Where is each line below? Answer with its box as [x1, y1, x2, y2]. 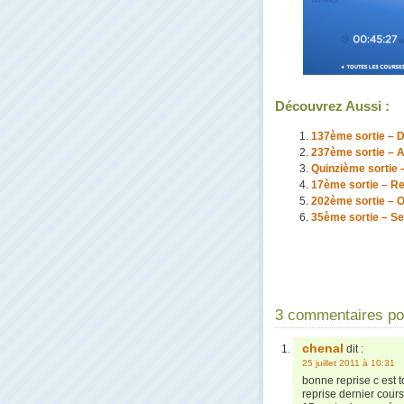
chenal [302, 341, 344, 355]
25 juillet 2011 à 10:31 [302, 358, 395, 368]
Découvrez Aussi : [275, 98, 390, 114]
